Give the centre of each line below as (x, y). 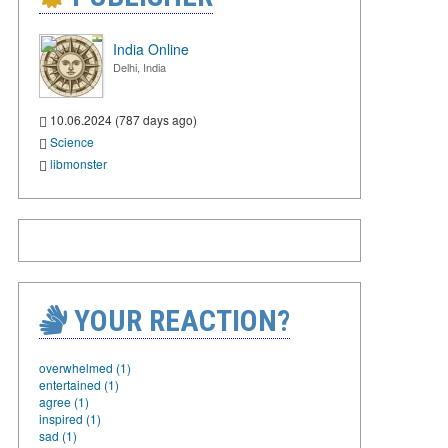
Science (72, 141)
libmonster (78, 163)
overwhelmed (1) (85, 367)
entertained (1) (79, 384)
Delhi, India (139, 67)
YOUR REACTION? (178, 320)
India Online (151, 49)
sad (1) (58, 435)
